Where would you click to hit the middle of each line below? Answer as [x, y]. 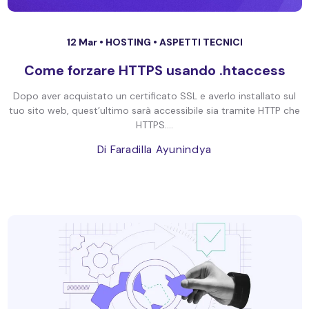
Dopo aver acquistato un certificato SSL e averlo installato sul [154, 96]
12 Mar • [86, 42]
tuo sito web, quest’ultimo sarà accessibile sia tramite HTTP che [154, 110]
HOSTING [129, 42]
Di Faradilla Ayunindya [154, 150]
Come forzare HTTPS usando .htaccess [154, 70]
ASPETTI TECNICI [201, 42]
